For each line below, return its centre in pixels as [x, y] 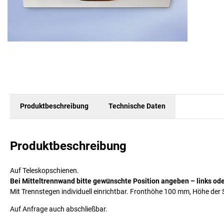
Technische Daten [137, 106]
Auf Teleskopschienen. [44, 170]
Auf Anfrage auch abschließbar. [59, 209]
